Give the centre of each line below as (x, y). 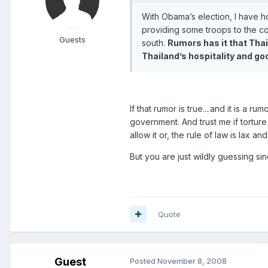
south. (155, 42)
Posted (144, 261)
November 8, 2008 (192, 261)
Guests (72, 39)
